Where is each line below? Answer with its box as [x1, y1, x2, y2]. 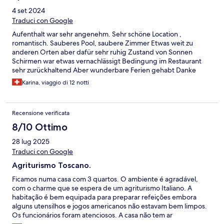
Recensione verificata [12, 109, 69, 117]
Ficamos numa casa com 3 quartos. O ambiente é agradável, [12, 174, 198, 184]
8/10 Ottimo [12, 121, 67, 133]
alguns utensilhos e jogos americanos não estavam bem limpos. [12, 201, 207, 211]
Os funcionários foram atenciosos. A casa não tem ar [12, 210, 172, 220]
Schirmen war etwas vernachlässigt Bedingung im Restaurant [12, 56, 201, 66]
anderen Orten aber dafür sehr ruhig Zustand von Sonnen [12, 47, 192, 57]
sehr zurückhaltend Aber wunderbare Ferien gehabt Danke [12, 65, 196, 75]
